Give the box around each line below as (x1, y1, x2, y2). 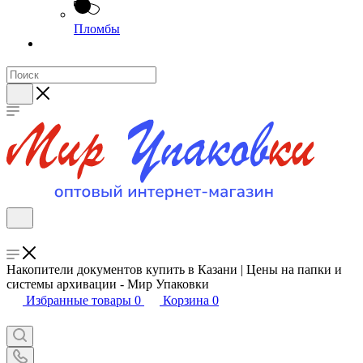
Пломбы (74, 22, 120, 36)
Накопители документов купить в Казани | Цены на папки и (6, 263, 342, 276)
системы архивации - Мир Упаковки (6, 277, 209, 291)
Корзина (163, 293, 209, 307)
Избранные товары (26, 293, 131, 307)
